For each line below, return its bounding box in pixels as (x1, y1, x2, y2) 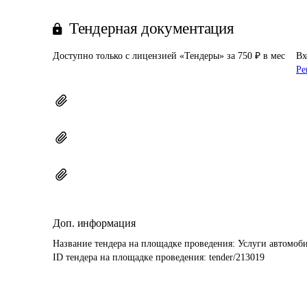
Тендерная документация (69, 20, 234, 37)
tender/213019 (209, 252, 265, 262)
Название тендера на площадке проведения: (53, 238, 238, 249)
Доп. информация (53, 217, 136, 229)
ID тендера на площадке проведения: (53, 252, 209, 262)
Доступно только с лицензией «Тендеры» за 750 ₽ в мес (53, 51, 285, 61)
